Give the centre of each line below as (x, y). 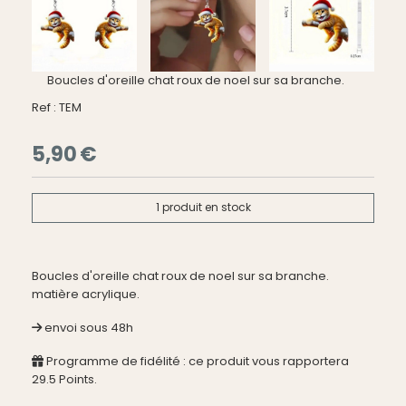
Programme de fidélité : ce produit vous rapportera (196, 361)
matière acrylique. (86, 294)
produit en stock (205, 208)
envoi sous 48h (89, 327)
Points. (77, 379)
